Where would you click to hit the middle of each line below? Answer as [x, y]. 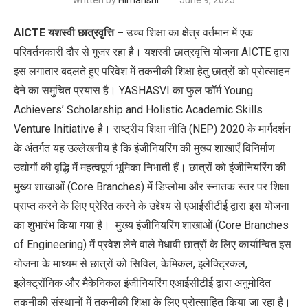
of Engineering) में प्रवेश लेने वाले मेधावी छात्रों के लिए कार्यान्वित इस [153, 245]
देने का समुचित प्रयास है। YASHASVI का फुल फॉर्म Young [133, 91]
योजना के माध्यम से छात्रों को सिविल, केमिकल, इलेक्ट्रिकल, [131, 264]
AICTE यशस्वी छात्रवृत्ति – [70, 33]
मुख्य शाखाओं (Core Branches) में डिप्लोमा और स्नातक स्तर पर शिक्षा [152, 187]
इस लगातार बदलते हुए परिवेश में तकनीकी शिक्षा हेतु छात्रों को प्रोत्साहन [152, 71]
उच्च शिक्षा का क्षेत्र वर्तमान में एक [190, 33]
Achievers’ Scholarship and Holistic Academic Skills [138, 110]
